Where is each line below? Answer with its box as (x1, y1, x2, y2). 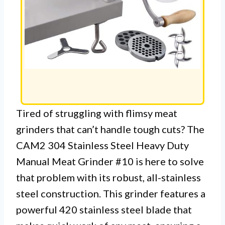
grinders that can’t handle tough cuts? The (16, 123, 204, 136)
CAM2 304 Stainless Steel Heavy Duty (16, 139, 189, 152)
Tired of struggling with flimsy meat (16, 107, 177, 120)
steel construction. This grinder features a (16, 187, 205, 200)
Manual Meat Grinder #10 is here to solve (16, 155, 204, 168)
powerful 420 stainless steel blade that (16, 203, 192, 216)
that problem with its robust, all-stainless (16, 171, 201, 184)
